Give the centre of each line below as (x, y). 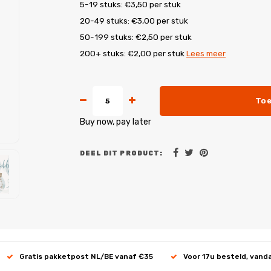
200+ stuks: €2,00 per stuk (133, 53)
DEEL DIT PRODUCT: (121, 153)
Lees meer (206, 53)
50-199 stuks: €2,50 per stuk (136, 37)
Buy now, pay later (116, 122)
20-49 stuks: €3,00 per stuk (134, 21)
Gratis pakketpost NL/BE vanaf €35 (87, 256)
